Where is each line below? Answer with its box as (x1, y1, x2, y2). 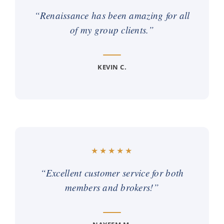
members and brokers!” (65, 181, 159, 194)
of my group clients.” (70, 23, 154, 36)
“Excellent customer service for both (40, 166, 184, 179)
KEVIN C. (97, 62, 126, 72)
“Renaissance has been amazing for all (34, 9, 190, 22)
